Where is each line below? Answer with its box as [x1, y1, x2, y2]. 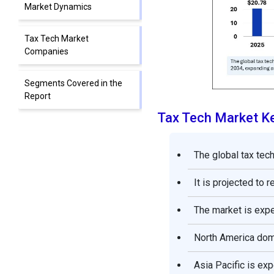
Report [24, 91, 51, 102]
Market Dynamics [24, 2, 92, 12]
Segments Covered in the [24, 78, 122, 89]
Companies [24, 46, 68, 57]
